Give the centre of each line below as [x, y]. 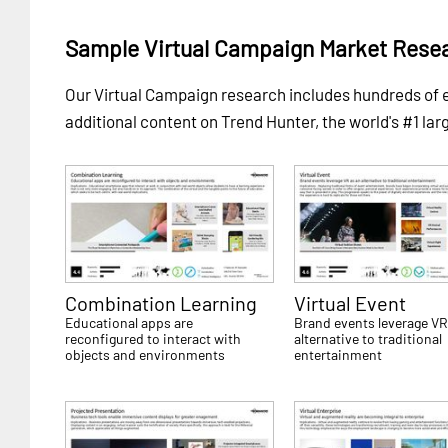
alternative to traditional [368, 339]
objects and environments [145, 355]
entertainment [338, 355]
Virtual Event [350, 303]
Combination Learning [161, 303]
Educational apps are [129, 323]
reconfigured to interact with [153, 339]
